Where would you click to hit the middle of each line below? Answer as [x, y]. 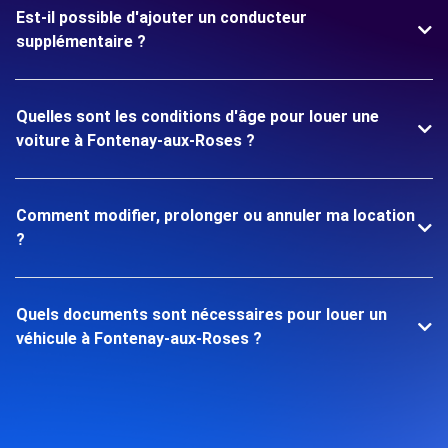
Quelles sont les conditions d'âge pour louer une [197, 116]
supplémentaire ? [81, 41]
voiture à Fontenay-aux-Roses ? [135, 140]
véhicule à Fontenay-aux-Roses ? [139, 338]
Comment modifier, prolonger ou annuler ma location [215, 215]
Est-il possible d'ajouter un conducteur [161, 17]
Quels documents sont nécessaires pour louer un [201, 314]
